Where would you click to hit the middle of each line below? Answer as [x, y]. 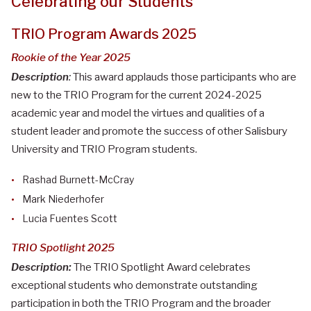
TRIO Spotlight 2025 [63, 247]
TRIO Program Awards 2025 [104, 34]
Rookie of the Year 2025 [71, 57]
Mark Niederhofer [64, 199]
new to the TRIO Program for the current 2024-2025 [136, 95]
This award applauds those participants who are [185, 77]
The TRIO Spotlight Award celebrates [162, 267]
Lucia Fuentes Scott [70, 218]
